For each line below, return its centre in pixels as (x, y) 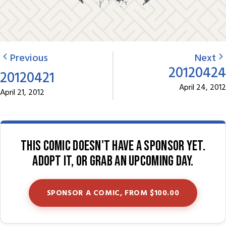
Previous (29, 59)
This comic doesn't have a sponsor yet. (113, 146)
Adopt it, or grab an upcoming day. (113, 161)
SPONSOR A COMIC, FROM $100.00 (113, 193)
